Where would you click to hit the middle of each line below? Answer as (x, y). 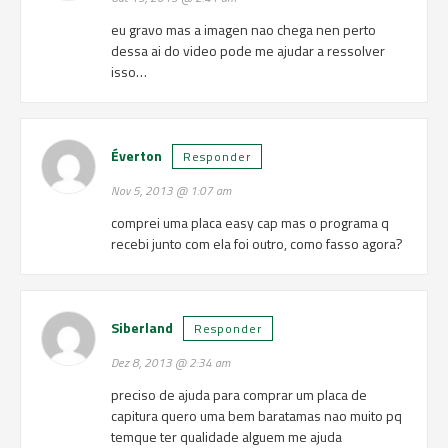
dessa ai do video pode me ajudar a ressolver (247, 50)
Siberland (141, 327)
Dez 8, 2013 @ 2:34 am (170, 363)
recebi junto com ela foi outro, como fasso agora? (256, 243)
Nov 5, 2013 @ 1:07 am (170, 191)
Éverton (136, 155)
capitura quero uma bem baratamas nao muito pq (256, 415)
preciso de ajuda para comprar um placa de (238, 394)
